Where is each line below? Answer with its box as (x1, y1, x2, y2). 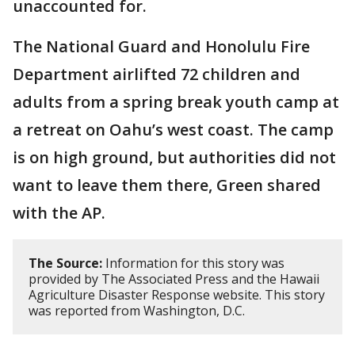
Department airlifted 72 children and (13, 63, 300, 86)
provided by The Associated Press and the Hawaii (29, 270, 319, 288)
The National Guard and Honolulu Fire (13, 36, 310, 58)
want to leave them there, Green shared (13, 174, 321, 197)
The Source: (29, 254, 102, 273)
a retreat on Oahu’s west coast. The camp (13, 119, 334, 141)
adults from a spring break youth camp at (13, 91, 339, 113)
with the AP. (13, 202, 105, 224)
